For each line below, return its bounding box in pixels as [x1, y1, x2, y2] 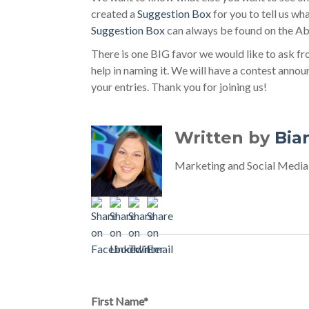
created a [91, 7, 137, 20]
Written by [175, 128, 275, 148]
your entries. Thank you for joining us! [91, 80, 269, 93]
